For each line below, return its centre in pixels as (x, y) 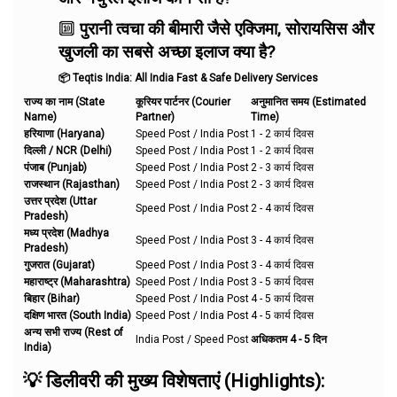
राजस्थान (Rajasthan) (72, 184)
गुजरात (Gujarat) (59, 265)
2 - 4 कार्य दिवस (282, 208)
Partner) (155, 117)
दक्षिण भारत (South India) (78, 315)
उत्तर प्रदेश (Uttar (60, 201)
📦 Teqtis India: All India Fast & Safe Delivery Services (188, 78)
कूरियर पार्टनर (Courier (183, 101)
